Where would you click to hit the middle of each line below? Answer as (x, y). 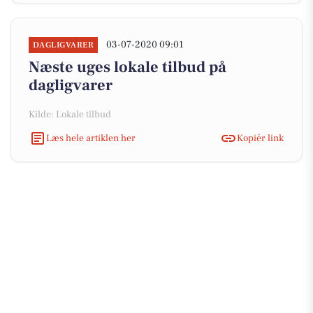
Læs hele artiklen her (91, 138)
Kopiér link (260, 138)
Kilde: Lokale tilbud (70, 115)
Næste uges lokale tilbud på (128, 67)
